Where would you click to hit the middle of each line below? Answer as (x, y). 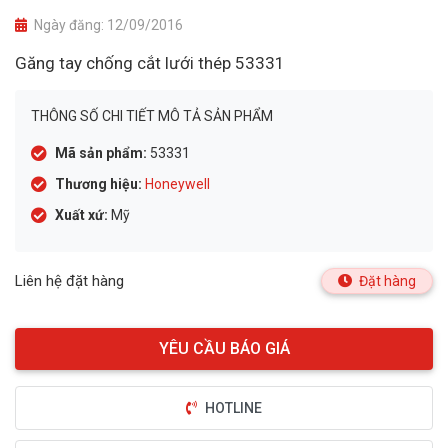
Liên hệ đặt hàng (69, 281)
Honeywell (177, 184)
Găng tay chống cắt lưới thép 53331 (150, 63)
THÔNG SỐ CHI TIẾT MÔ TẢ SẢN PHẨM (152, 116)
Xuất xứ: (81, 215)
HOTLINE (233, 408)
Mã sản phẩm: (101, 153)
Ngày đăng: (69, 25)
